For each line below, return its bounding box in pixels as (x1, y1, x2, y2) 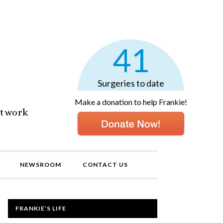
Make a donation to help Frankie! (75, 97, 187, 107)
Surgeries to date (98, 78, 164, 89)
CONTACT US (83, 161, 128, 168)
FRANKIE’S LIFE (15, 205, 66, 212)
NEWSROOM (20, 161, 61, 168)
